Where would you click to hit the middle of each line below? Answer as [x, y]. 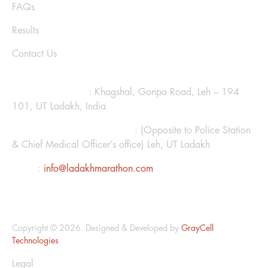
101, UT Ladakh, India [59, 106]
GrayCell [197, 228]
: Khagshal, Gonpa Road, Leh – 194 [162, 92]
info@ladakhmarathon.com [98, 168]
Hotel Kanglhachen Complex [72, 130]
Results [25, 30]
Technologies [35, 240]
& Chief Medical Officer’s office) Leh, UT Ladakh [111, 144]
